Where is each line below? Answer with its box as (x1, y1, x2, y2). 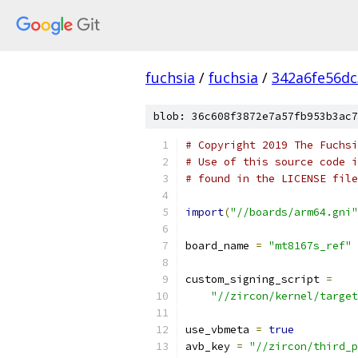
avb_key (185, 340, 237, 353)
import (185, 205, 224, 219)
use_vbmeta (185, 323, 256, 336)
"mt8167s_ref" (268, 239, 352, 253)
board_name (185, 239, 256, 253)
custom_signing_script (185, 272, 326, 286)
